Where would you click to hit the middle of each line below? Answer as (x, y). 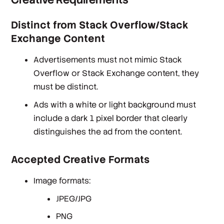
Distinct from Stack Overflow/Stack (100, 25)
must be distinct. (66, 86)
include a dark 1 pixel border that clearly (111, 118)
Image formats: (62, 180)
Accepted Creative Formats (80, 159)
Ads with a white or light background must (115, 104)
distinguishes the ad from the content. (108, 131)
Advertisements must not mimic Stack (108, 59)
